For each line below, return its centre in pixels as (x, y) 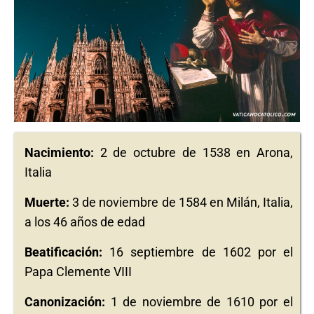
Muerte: (47, 202)
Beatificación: (63, 252)
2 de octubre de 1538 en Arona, (193, 152)
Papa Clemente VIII (78, 272)
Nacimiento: (59, 152)
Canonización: (65, 302)
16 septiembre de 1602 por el (198, 252)
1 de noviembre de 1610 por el (199, 302)
